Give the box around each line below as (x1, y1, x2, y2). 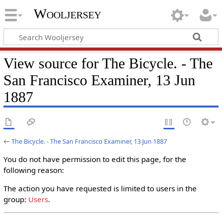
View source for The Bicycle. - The (3, 55, 213, 72)
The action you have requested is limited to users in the (3, 183, 197, 194)
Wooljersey (33, 6, 101, 22)
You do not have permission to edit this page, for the (3, 154, 186, 164)
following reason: (3, 165, 64, 175)
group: (3, 194, 28, 205)
